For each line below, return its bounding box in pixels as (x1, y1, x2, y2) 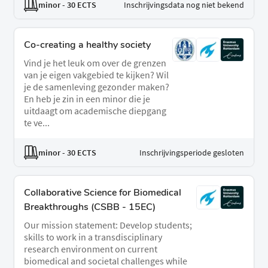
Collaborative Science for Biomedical (24, 186, 181, 200)
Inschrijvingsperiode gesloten (139, 147, 244, 158)
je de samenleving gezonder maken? (24, 81, 169, 93)
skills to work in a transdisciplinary (24, 231, 162, 243)
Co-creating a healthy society (24, 38, 151, 52)
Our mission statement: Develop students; (24, 219, 192, 232)
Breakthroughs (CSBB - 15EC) (24, 200, 156, 214)
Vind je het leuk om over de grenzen (24, 57, 166, 69)
